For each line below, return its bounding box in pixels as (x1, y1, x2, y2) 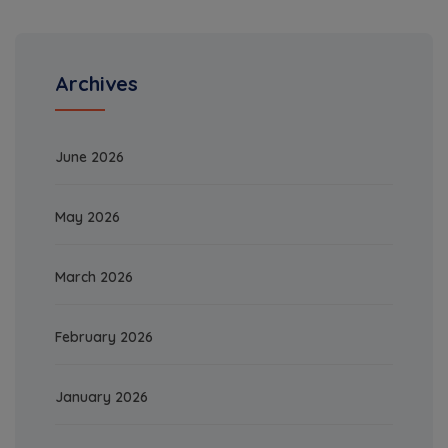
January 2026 (55, 388, 148, 407)
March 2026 (55, 268, 133, 287)
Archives (55, 71, 138, 97)
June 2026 (55, 148, 124, 167)
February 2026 (55, 328, 153, 347)
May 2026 (55, 208, 120, 227)
